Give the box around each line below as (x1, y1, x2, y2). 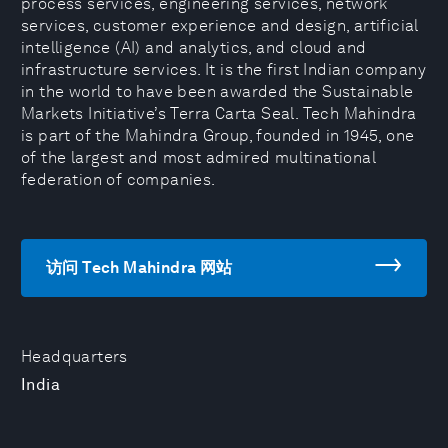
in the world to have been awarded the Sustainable (21, 82, 414, 101)
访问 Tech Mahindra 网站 (46, 258, 233, 277)
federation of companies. (21, 170, 216, 189)
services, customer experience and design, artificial (21, 16, 419, 35)
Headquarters (21, 347, 128, 366)
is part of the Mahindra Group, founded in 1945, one (21, 126, 415, 145)
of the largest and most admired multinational (21, 148, 376, 167)
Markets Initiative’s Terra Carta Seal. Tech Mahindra (21, 104, 417, 123)
